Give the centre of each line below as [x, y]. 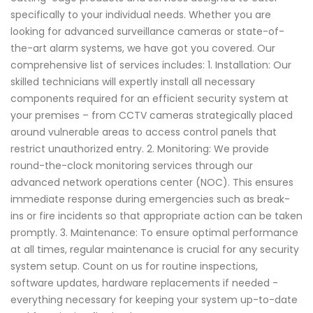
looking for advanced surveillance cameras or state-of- [147, 32]
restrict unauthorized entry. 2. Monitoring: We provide [140, 149]
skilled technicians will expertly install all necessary [133, 82]
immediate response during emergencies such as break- [150, 199]
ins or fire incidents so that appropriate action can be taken [156, 216]
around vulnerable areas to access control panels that [144, 132]
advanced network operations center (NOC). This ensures [152, 183]
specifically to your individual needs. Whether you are [141, 15]
